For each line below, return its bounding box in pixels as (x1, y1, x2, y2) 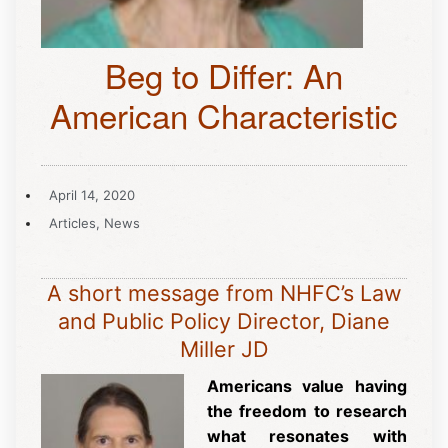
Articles (49, 214, 96, 231)
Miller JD (179, 335, 269, 362)
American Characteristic (50, 90, 398, 138)
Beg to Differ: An (105, 50, 343, 98)
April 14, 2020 (49, 186, 135, 203)
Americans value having (206, 376, 407, 397)
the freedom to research (206, 401, 407, 422)
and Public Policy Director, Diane (58, 307, 390, 334)
